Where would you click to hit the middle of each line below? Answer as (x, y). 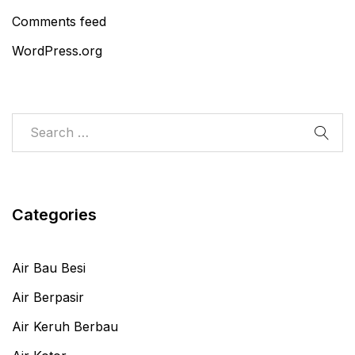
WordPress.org (57, 51)
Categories (54, 215)
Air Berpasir (48, 298)
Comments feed (59, 22)
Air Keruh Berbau (65, 327)
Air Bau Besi (49, 268)
